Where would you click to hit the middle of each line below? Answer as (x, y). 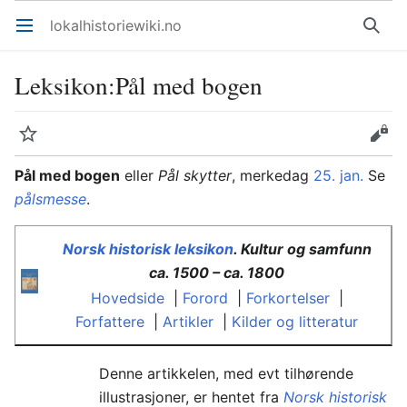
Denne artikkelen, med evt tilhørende (226, 373)
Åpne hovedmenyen (32, 35)
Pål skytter (195, 175)
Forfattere (110, 321)
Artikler (189, 321)
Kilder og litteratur (295, 321)
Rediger (386, 143)
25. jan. (338, 175)
